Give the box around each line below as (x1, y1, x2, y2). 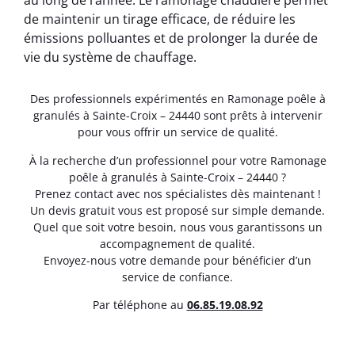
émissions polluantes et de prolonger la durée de (24, 29, 318, 48)
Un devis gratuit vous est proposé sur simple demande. (30, 202, 325, 218)
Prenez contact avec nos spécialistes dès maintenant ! (34, 185, 321, 201)
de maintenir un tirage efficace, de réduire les (24, 10, 296, 29)
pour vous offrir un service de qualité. (77, 124, 278, 140)
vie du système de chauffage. (24, 48, 197, 67)
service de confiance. (122, 269, 233, 284)
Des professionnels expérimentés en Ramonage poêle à (29, 91, 326, 107)
